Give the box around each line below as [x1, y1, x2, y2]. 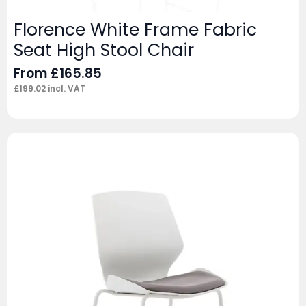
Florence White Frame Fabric [14, 18, 257, 42]
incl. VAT [46, 83, 85, 95]
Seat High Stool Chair [14, 38, 194, 63]
